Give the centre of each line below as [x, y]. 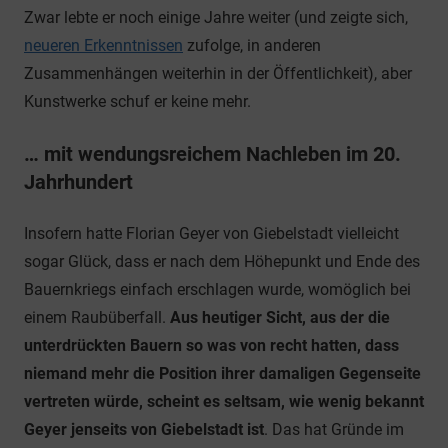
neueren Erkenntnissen [103, 46]
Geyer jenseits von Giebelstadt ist [144, 430]
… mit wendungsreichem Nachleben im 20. [212, 154]
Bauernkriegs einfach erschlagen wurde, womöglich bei [217, 290]
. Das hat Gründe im [334, 430]
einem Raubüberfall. [97, 318]
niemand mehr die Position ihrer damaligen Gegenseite [222, 374]
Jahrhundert [78, 182]
